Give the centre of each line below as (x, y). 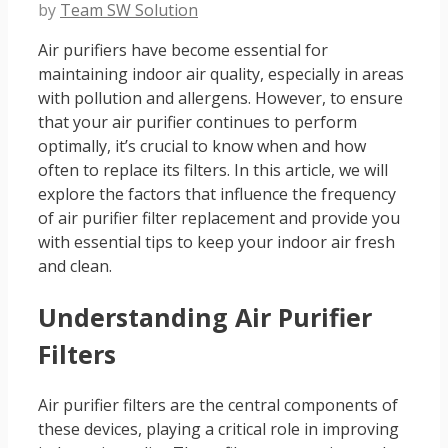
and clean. (75, 265)
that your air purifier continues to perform (197, 121)
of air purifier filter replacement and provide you (219, 217)
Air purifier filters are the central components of (218, 405)
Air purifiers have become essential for (183, 49)
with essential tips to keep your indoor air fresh (216, 241)
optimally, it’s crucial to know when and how (202, 145)
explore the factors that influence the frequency (217, 193)
